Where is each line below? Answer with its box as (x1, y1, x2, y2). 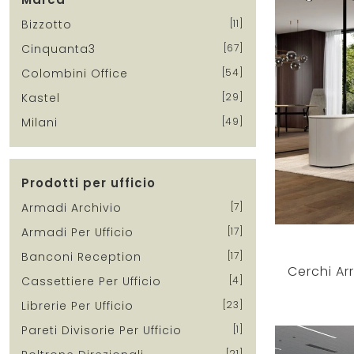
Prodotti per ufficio (21, 174, 156, 191)
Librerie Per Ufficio (21, 297, 134, 314)
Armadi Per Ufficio (21, 224, 134, 240)
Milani (21, 114, 58, 130)
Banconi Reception (21, 248, 141, 265)
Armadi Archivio (21, 199, 122, 216)
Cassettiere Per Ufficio (21, 273, 161, 289)
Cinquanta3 (21, 40, 96, 57)
